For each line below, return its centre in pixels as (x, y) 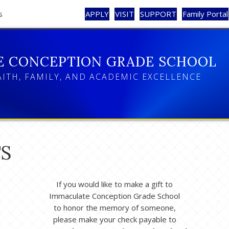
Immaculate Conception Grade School (114, 196)
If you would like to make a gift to (114, 184)
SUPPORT (158, 14)
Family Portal (205, 14)
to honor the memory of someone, (114, 208)
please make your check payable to (114, 220)
